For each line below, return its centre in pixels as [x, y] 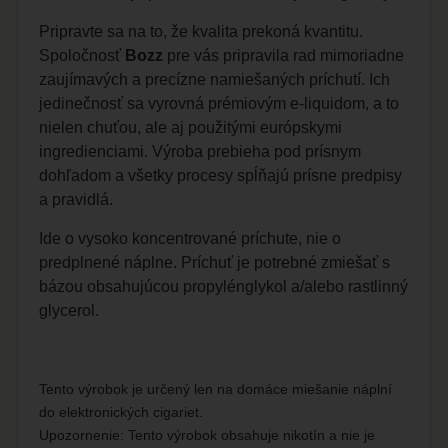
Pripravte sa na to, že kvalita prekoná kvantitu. [201, 32]
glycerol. [69, 310]
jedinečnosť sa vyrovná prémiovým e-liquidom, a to [219, 104]
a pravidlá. [76, 200]
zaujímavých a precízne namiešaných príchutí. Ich [215, 80]
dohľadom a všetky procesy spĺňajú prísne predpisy [221, 176]
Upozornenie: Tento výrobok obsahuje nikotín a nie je [207, 434]
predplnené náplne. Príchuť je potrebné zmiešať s [215, 262]
